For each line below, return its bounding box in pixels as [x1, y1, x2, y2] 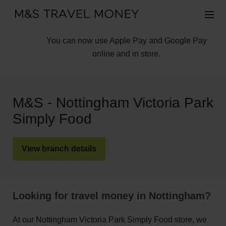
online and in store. [92, 49, 160, 58]
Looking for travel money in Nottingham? [13, 190, 211, 201]
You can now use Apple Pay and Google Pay [46, 36, 207, 45]
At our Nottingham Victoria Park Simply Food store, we [13, 215, 207, 224]
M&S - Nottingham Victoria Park [13, 95, 213, 110]
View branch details [22, 144, 96, 153]
